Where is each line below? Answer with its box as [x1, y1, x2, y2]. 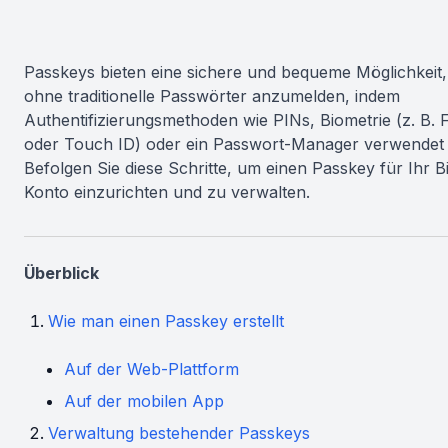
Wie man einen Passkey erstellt [48, 311, 284, 331]
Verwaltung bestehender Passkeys [48, 423, 310, 443]
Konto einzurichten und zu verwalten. [24, 182, 310, 202]
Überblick [24, 263, 99, 283]
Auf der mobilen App [64, 391, 224, 411]
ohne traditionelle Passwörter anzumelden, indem [24, 86, 400, 106]
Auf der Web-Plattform [64, 359, 239, 379]
